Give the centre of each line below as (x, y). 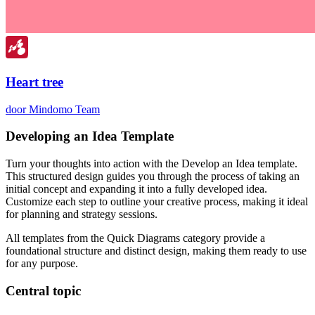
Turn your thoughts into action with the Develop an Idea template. (152, 164)
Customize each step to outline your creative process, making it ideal (157, 202)
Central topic (43, 290)
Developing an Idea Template (90, 136)
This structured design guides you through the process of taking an (153, 176)
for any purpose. (42, 264)
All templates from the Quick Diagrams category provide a (135, 238)
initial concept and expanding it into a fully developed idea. (136, 189)
